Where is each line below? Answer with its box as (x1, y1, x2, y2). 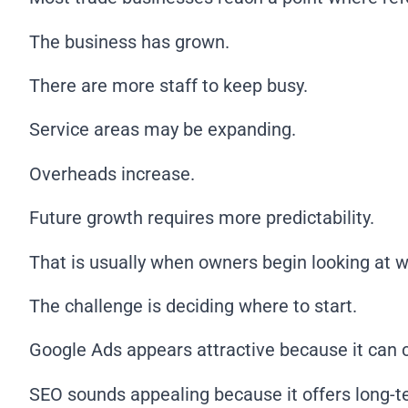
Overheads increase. (29, 162, 195, 185)
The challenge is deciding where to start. (29, 295, 357, 318)
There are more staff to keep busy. (29, 75, 308, 97)
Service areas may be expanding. (29, 118, 296, 141)
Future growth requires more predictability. (29, 207, 374, 229)
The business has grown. (29, 30, 229, 53)
